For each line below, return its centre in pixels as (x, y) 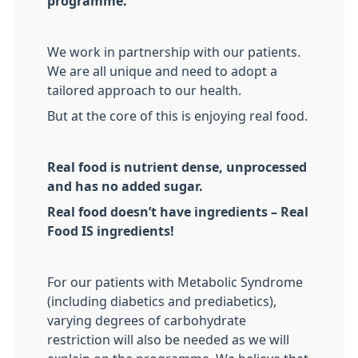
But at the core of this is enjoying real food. (177, 116)
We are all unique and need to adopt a (162, 71)
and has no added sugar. (127, 186)
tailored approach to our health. (144, 90)
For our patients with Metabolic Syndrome (175, 282)
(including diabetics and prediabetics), (162, 301)
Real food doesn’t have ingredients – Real (178, 212)
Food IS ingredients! (111, 231)
